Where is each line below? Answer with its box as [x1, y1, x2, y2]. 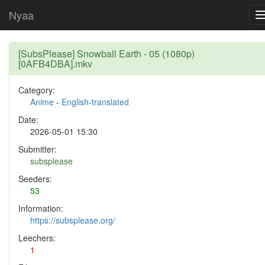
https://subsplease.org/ [30, 214, 115, 226]
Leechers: [18, 232, 56, 244]
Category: [18, 84, 55, 96]
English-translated [62, 96, 129, 108]
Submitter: [18, 143, 57, 155]
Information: [18, 202, 63, 214]
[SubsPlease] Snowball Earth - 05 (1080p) [18, 47, 195, 60]
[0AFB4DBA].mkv [18, 57, 92, 70]
